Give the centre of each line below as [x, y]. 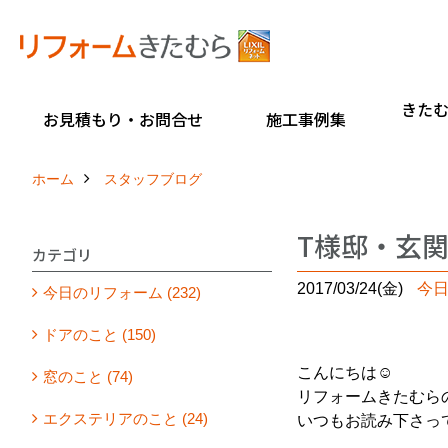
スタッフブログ [153, 178]
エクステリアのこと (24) [125, 418]
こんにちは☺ [345, 372]
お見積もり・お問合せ [123, 118]
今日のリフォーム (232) [122, 292]
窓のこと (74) [88, 376]
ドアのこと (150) [99, 334]
